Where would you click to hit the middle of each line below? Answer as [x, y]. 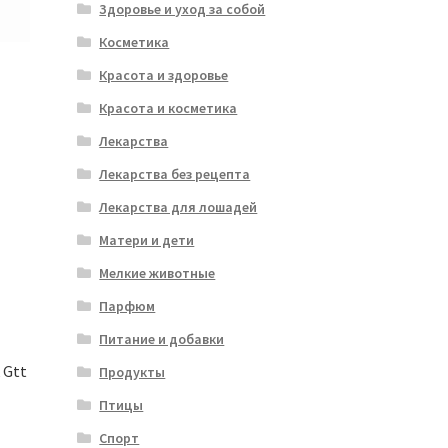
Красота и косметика [168, 108]
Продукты [132, 372]
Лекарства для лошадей [178, 207]
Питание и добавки [162, 339]
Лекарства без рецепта [175, 174]
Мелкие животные [157, 273]
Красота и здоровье [164, 75]
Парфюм [127, 306]
